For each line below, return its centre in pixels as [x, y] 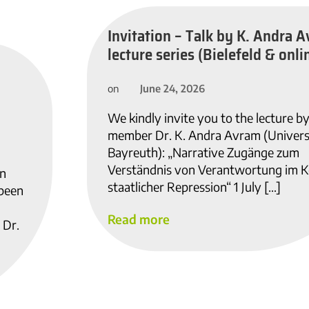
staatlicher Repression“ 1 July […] [194, 187]
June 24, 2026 [172, 89]
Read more [138, 219]
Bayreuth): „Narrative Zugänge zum [203, 152]
